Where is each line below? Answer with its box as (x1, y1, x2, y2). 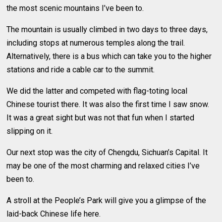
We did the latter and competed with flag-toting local (6, 86, 188, 96)
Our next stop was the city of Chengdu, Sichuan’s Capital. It (6, 147, 208, 157)
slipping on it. (6, 126, 53, 136)
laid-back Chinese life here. (6, 209, 101, 219)
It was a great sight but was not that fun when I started (6, 112, 195, 122)
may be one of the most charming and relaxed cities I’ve (6, 161, 200, 170)
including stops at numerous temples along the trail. (6, 38, 185, 48)
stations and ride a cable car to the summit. (6, 64, 155, 74)
